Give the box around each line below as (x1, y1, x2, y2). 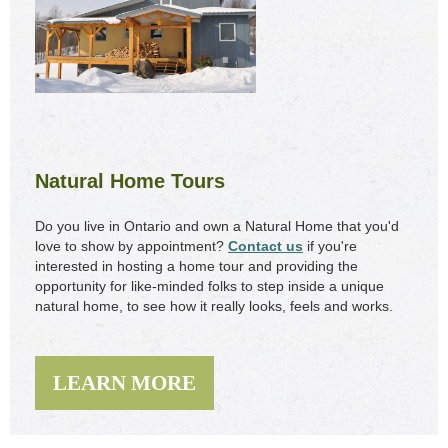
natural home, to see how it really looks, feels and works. (35, 298, 393, 315)
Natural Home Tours (35, 170, 225, 193)
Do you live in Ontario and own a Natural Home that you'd (35, 218, 399, 235)
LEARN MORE (53, 371, 196, 396)
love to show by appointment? (35, 238, 228, 255)
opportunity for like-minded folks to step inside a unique (35, 278, 384, 295)
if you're (303, 238, 357, 255)
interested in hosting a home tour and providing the (35, 258, 358, 275)
